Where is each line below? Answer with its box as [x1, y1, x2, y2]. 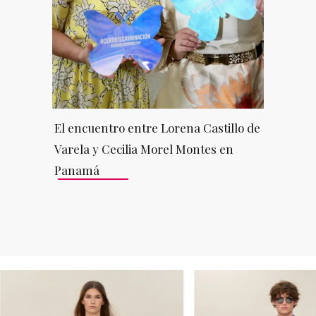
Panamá [54, 162, 99, 178]
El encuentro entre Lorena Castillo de [54, 119, 260, 135]
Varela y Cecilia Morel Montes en [54, 140, 233, 157]
